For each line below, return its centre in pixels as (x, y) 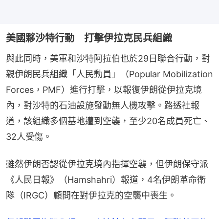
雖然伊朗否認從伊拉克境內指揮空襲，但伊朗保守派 (107, 164)
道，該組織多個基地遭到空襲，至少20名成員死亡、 (108, 121)
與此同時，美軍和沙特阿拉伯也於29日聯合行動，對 (108, 58)
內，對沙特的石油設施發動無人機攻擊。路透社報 (103, 105)
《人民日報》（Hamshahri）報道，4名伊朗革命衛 (106, 179)
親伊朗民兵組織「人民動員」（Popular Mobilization (109, 74)
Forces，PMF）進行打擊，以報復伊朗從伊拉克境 (104, 89)
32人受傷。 (29, 136)
